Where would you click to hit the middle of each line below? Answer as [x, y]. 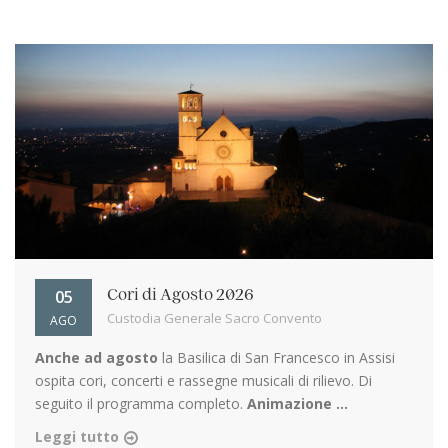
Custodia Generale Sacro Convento [214, 317]
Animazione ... [297, 403]
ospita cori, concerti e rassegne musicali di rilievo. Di [203, 380]
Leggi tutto [77, 436]
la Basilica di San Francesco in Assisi [276, 357]
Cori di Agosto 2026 [180, 294]
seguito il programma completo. [141, 403]
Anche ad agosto [96, 357]
